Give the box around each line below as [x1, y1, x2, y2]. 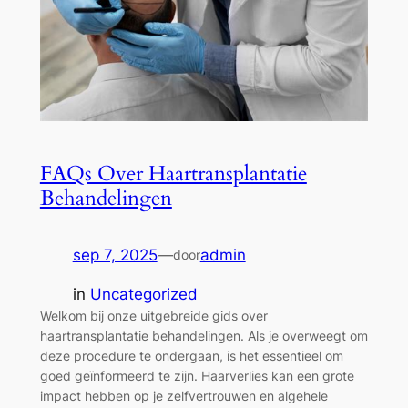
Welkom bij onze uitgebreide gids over [39, 307, 268, 323]
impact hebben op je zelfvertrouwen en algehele [39, 387, 328, 403]
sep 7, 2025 [72, 246, 158, 265]
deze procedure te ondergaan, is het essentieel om [39, 347, 343, 363]
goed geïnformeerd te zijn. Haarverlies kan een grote [39, 367, 354, 383]
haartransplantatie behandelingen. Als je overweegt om [39, 327, 368, 343]
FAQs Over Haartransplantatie [39, 158, 307, 188]
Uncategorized [89, 284, 198, 303]
